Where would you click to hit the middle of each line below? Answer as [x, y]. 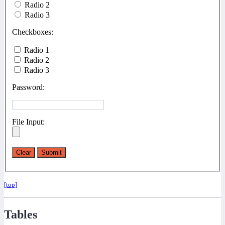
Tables [21, 215]
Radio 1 [36, 50]
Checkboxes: [33, 32]
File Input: [28, 122]
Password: [28, 87]
